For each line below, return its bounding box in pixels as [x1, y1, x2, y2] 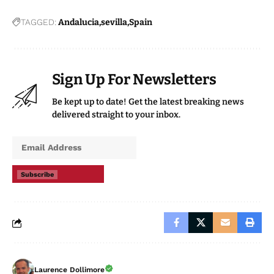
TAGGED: [21, 17, 56, 28]
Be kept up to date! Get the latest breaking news [52, 97, 244, 108]
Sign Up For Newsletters [52, 71, 217, 89]
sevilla [101, 17, 127, 28]
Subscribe [21, 171, 54, 179]
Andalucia [58, 17, 99, 28]
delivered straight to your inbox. [52, 109, 180, 120]
